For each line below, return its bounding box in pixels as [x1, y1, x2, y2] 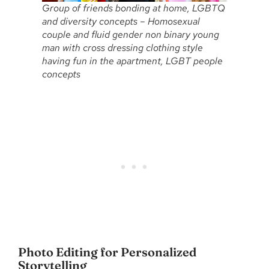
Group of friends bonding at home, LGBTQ [42, 2, 225, 15]
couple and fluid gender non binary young [42, 28, 219, 41]
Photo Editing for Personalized [18, 244, 196, 260]
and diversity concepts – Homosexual [42, 15, 200, 28]
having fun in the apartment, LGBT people [42, 55, 223, 68]
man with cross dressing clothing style [42, 41, 203, 55]
